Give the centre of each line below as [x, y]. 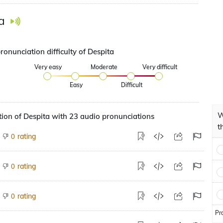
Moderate [104, 67]
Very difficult [160, 67]
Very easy [48, 67]
